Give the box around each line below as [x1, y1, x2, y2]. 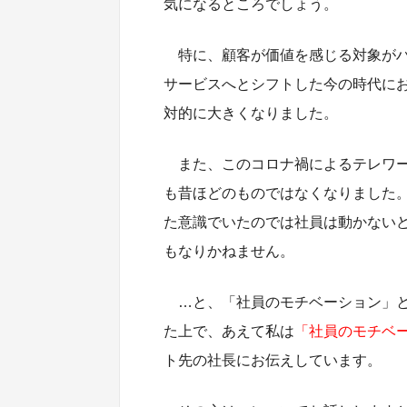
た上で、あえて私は [164, 323, 294, 339]
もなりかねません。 [164, 243, 294, 259]
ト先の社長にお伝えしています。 [164, 352, 382, 368]
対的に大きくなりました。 [164, 104, 338, 121]
